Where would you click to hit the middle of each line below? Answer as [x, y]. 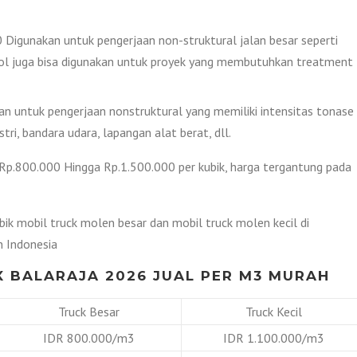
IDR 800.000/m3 [89, 337]
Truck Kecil [273, 311]
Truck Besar [89, 311]
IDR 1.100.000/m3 [273, 337]
